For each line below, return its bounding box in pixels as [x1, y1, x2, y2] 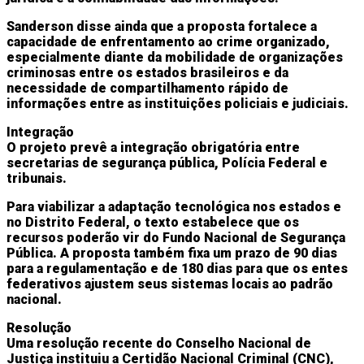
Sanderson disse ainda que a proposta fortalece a [6, 18, 317, 34]
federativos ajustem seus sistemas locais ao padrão [6, 275, 333, 292]
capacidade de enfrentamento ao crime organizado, [6, 33, 330, 50]
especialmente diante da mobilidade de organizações [6, 49, 343, 65]
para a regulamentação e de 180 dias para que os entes [6, 260, 348, 276]
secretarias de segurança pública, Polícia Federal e [6, 154, 327, 171]
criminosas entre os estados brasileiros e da [6, 64, 288, 80]
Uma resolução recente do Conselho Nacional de [6, 335, 311, 351]
